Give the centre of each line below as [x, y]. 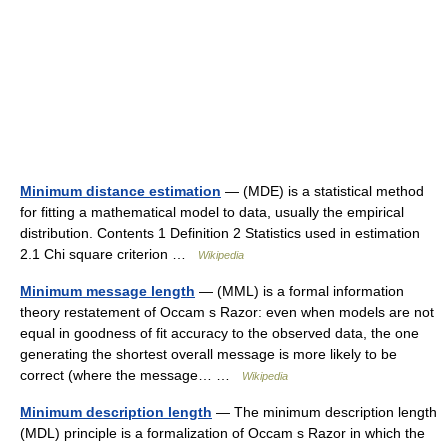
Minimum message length [107, 290]
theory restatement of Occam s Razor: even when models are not [227, 311]
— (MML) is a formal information [299, 290]
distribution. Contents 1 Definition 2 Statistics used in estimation [220, 232]
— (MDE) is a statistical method [322, 190]
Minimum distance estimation [120, 190]
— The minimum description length [324, 411]
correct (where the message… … [131, 374]
